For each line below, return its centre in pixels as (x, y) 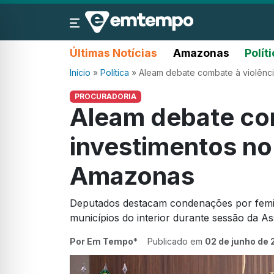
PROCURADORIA (105, 96)
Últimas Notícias (113, 53)
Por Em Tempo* (104, 242)
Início (80, 72)
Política (115, 72)
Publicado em (176, 242)
